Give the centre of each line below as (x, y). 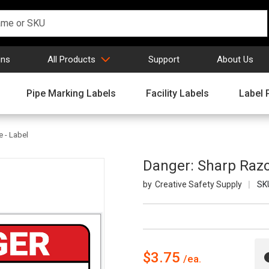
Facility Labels (177, 93)
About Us (235, 59)
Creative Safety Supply (198, 185)
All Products (71, 59)
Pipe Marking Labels (71, 93)
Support (164, 59)
